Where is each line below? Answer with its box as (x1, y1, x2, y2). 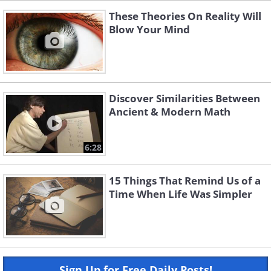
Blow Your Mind (109, 22, 190, 37)
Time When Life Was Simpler (109, 187, 252, 201)
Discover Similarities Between (109, 91, 260, 106)
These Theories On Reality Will (109, 9, 261, 24)
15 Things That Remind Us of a (109, 174, 261, 188)
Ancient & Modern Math (109, 105, 230, 119)
